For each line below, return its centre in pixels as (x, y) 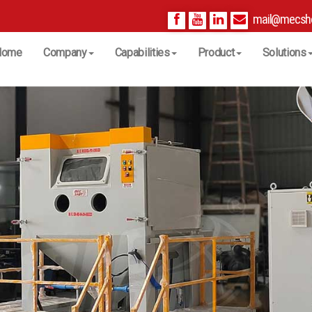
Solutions (284, 53)
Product (216, 53)
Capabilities (142, 53)
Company (65, 53)
